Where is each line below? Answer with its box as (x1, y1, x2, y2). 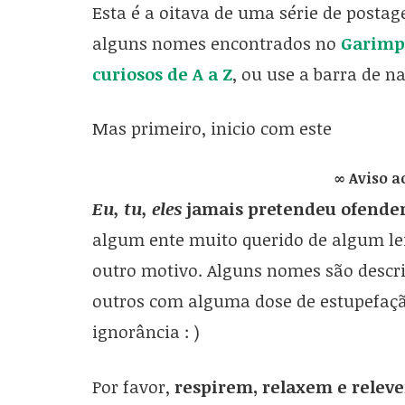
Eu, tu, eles (91, 197, 182, 221)
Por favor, (91, 374, 174, 399)
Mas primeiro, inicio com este (91, 117, 332, 141)
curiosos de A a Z (91, 61, 232, 86)
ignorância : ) (91, 320, 200, 344)
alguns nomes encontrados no (91, 31, 341, 55)
